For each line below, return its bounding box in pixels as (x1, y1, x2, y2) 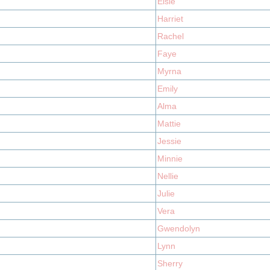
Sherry (157, 259, 183, 268)
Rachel (157, 31, 184, 41)
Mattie (157, 119, 181, 128)
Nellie (157, 171, 178, 181)
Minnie (157, 154, 183, 163)
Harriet (157, 14, 183, 24)
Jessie (157, 136, 181, 146)
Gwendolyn (157, 224, 200, 233)
